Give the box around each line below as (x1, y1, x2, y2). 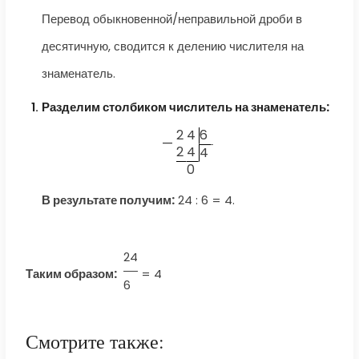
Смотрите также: (25, 329, 164, 355)
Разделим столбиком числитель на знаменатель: (41, 99, 329, 116)
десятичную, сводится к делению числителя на (41, 38, 304, 55)
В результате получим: (41, 192, 175, 209)
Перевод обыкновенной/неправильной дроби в (41, 10, 302, 28)
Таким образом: (25, 265, 117, 283)
